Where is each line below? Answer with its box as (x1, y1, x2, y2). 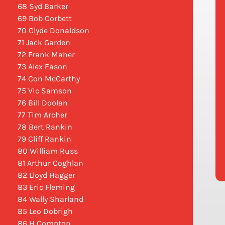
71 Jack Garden (17, 38, 70, 48)
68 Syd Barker (17, 2, 68, 12)
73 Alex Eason (17, 62, 67, 72)
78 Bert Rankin (17, 122, 72, 132)
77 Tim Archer (17, 110, 67, 120)
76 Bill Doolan (17, 98, 68, 108)
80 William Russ (17, 146, 78, 156)
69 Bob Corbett (17, 14, 72, 24)
